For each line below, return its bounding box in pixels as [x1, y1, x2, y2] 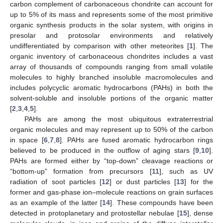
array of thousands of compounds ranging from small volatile [10, 63, 213, 71]
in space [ [10, 136, 44, 144]
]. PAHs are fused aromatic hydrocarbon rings [59, 136, 213, 144]
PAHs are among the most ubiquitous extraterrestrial [24, 115, 213, 123]
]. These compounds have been [110, 199, 214, 207]
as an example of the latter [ [10, 199, 103, 207]
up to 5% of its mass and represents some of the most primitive [10, 10, 213, 18]
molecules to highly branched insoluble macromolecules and [10, 73, 213, 81]
